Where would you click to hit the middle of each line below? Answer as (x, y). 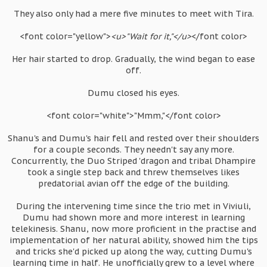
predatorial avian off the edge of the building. (133, 184)
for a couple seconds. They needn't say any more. (133, 150)
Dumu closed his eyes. (133, 93)
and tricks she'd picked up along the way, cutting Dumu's (133, 252)
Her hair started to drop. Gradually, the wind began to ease (133, 59)
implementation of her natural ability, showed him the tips (133, 240)
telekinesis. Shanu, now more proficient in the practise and (133, 229)
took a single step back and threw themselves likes (133, 172)
